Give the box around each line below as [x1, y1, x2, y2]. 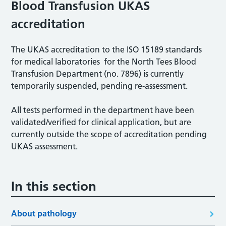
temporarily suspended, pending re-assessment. [11, 80, 188, 91]
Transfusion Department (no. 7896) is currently [11, 68, 184, 79]
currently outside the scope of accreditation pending [11, 129, 207, 139]
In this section [11, 178, 97, 194]
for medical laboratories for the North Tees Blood [11, 56, 197, 67]
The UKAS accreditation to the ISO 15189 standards [11, 44, 202, 54]
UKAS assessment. [11, 141, 78, 151]
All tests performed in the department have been [11, 104, 195, 115]
